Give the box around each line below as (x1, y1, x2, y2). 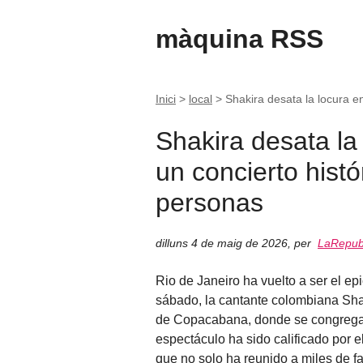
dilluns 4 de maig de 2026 (156, 237, 288, 250)
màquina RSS (156, 24, 323, 53)
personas (156, 187, 263, 217)
